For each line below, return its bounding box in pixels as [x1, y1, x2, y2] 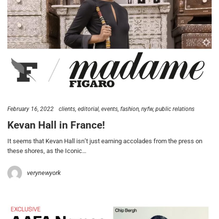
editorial [78, 105, 99, 112]
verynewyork [27, 169, 61, 177]
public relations [155, 105, 195, 112]
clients [59, 105, 75, 112]
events [101, 105, 118, 112]
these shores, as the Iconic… [7, 147, 87, 155]
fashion [120, 105, 139, 112]
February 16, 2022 [7, 105, 54, 112]
